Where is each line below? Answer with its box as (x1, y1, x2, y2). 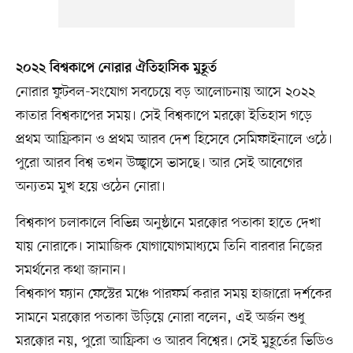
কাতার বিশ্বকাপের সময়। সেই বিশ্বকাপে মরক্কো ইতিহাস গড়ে (15, 106, 312, 125)
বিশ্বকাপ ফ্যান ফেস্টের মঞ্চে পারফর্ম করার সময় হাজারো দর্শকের (15, 284, 332, 303)
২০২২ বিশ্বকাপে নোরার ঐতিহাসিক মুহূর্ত (15, 60, 217, 76)
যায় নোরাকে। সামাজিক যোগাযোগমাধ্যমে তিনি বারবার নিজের (15, 236, 322, 256)
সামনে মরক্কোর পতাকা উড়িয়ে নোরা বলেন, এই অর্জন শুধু (15, 307, 305, 327)
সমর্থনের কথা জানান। (15, 260, 126, 280)
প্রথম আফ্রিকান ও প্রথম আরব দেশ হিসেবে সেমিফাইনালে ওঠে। (15, 129, 333, 149)
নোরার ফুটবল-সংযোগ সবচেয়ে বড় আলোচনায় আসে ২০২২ (15, 82, 315, 102)
